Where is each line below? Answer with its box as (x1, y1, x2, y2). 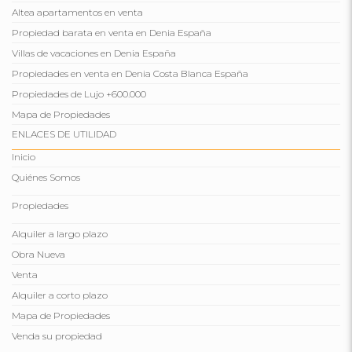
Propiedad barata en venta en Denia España (12, 27, 211, 39)
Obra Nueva (12, 248, 65, 261)
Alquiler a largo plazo (12, 228, 108, 240)
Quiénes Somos (12, 171, 80, 184)
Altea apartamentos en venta (12, 6, 143, 19)
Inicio (12, 151, 35, 163)
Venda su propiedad (12, 330, 102, 343)
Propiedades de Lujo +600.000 (12, 88, 146, 101)
